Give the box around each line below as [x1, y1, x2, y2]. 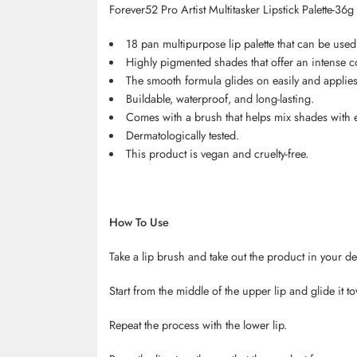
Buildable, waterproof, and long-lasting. [125, 90, 314, 108]
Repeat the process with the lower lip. [109, 316, 287, 334]
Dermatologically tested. [125, 127, 239, 144]
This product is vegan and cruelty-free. [125, 145, 308, 163]
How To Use [109, 214, 169, 231]
